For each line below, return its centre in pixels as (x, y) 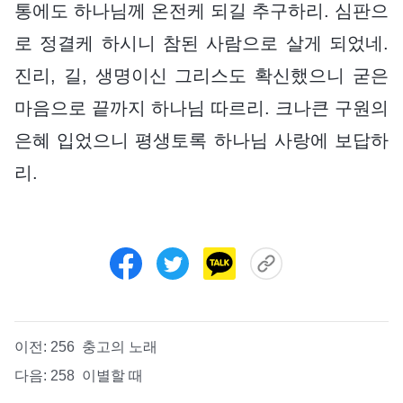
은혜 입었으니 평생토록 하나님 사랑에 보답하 (201, 140)
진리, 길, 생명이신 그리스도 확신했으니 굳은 (201, 75)
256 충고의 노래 (104, 346)
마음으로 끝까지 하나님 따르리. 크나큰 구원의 (201, 107)
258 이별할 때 (97, 375)
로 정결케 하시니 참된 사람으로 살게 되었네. (201, 43)
